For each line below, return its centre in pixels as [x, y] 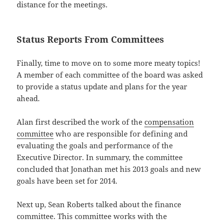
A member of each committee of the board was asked [110, 75]
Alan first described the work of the [81, 122]
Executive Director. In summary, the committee [100, 157]
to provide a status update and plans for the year [102, 87]
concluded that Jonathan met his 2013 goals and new [109, 169]
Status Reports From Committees [91, 40]
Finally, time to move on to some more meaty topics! [109, 63]
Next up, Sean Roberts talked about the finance [99, 205]
